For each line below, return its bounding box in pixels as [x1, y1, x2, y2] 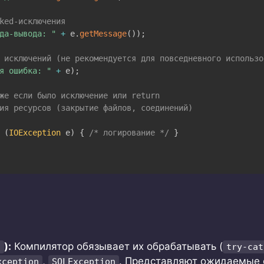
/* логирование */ [88, 127, 169, 137]
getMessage [79, 28, 127, 38]
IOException [8, 127, 61, 137]
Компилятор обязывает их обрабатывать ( [11, 240, 223, 253]
